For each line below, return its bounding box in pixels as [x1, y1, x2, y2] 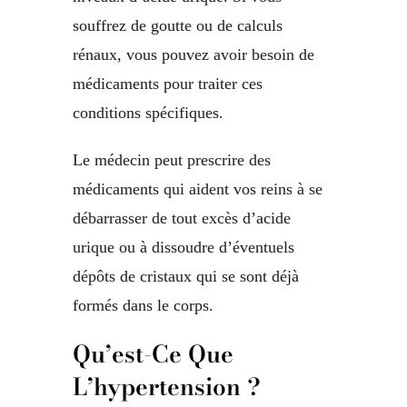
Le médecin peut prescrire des [73, 151, 271, 170]
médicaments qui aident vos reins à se [73, 180, 323, 199]
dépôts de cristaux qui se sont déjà [73, 267, 299, 286]
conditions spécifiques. [73, 104, 223, 123]
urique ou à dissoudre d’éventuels [73, 238, 294, 257]
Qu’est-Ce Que [73, 336, 233, 372]
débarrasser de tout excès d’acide [73, 209, 291, 228]
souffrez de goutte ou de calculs [73, 16, 283, 35]
